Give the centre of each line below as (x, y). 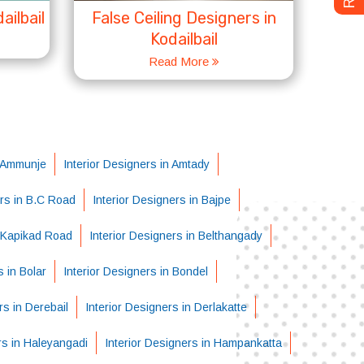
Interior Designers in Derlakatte (166, 307)
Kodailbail (184, 39)
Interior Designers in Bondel (135, 271)
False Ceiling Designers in (184, 18)
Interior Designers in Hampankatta (193, 343)
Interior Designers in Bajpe (161, 200)
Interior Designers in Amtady (136, 164)
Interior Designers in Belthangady (175, 236)
